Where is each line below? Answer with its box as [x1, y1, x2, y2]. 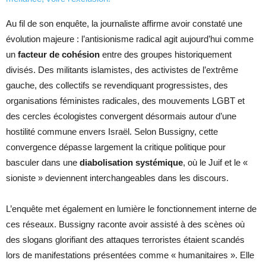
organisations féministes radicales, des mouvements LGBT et [6, 96, 245, 106]
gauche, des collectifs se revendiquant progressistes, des [6, 80, 228, 91]
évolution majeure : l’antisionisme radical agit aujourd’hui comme [6, 34, 254, 45]
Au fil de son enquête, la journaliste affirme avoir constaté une [6, 18, 242, 29]
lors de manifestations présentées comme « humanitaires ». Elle [6, 250, 254, 261]
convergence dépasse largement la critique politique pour [6, 142, 226, 153]
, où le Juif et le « [183, 157, 248, 168]
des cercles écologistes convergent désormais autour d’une [6, 111, 236, 122]
